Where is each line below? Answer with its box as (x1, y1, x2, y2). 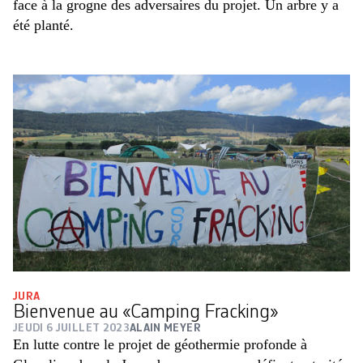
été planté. (13, 17, 74, 34)
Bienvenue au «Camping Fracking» (13, 303, 279, 323)
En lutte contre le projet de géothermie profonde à (13, 336, 307, 353)
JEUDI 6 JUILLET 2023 (13, 322, 130, 335)
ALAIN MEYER (130, 322, 201, 335)
